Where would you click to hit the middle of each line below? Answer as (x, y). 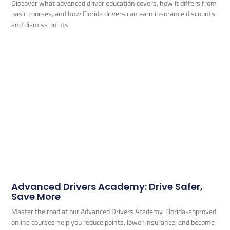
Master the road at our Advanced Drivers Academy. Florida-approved (114, 212)
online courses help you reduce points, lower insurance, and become (113, 222)
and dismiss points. (41, 24)
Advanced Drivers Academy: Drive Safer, (107, 187)
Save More (36, 197)
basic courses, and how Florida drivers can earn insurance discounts (113, 13)
